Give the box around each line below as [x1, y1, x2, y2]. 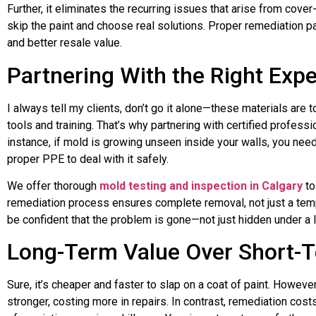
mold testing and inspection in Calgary [99, 179, 303, 193]
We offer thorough [7, 179, 99, 193]
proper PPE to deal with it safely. [7, 152, 169, 166]
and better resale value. [7, 36, 122, 50]
